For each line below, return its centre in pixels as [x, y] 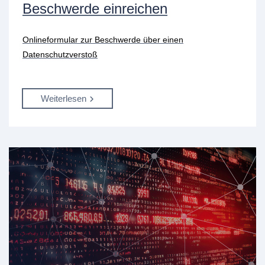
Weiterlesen [64, 98]
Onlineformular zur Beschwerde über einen [103, 39]
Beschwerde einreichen [95, 9]
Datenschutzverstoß [60, 54]
